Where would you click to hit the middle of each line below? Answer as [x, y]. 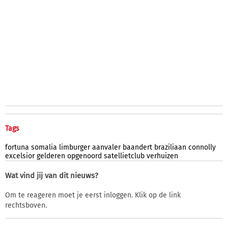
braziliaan [170, 147]
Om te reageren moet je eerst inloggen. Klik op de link [93, 195]
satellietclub [124, 156]
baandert [137, 147]
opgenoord [84, 156]
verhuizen [162, 156]
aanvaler [106, 147]
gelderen [51, 156]
